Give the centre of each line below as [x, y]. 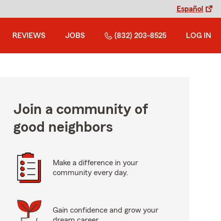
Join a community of [80, 110]
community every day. [90, 173]
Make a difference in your [95, 163]
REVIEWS [29, 36]
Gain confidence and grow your [105, 210]
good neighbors [63, 127]
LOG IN [199, 36]
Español [190, 9]
